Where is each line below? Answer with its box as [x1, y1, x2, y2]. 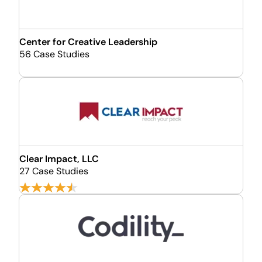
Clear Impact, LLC [19, 153, 99, 165]
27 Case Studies [19, 165, 88, 177]
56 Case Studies [19, 48, 89, 60]
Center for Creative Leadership [19, 36, 157, 48]
